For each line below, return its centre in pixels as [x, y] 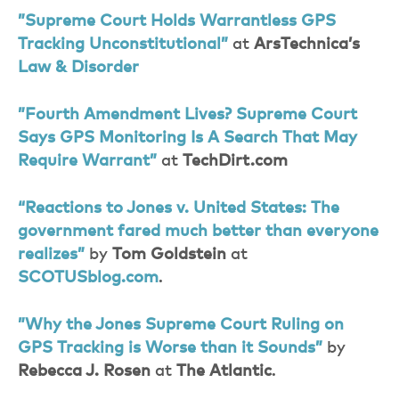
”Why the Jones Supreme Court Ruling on [181, 325]
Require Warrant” [87, 161]
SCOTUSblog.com [88, 278]
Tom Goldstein [169, 255]
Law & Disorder [78, 68]
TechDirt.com [235, 161]
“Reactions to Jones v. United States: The [179, 208]
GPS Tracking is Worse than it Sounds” [170, 348]
